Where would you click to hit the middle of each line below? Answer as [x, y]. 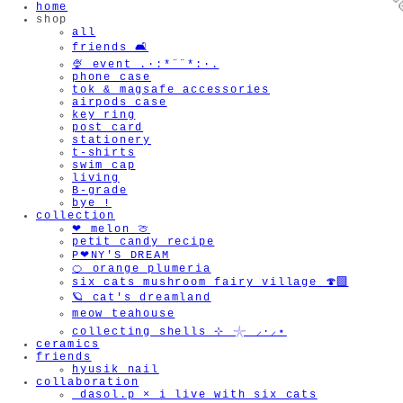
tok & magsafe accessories [171, 90]
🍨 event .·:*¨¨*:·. [146, 65]
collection [76, 216]
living [96, 179]
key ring [104, 116]
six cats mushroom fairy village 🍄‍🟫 [210, 283]
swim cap [104, 166]
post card [108, 128]
